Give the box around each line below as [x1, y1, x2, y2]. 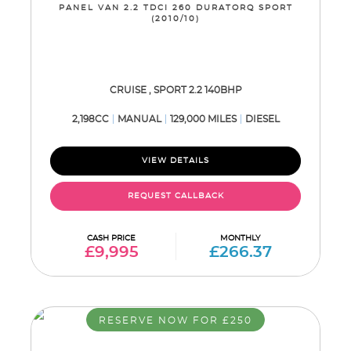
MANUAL [117, 114, 161, 124]
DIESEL [244, 114, 280, 124]
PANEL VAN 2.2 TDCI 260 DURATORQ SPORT [58, 4, 293, 12]
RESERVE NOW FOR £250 [99, 316, 252, 325]
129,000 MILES [169, 114, 237, 124]
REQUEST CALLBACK [127, 192, 224, 200]
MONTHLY [220, 234, 260, 242]
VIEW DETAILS [142, 157, 209, 165]
